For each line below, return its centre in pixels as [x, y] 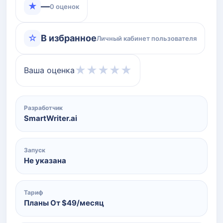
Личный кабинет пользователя [147, 38]
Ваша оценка [49, 70]
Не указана [45, 160]
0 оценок [64, 6]
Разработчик [43, 108]
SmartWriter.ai [51, 118]
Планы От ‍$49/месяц [64, 203]
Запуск [35, 150]
